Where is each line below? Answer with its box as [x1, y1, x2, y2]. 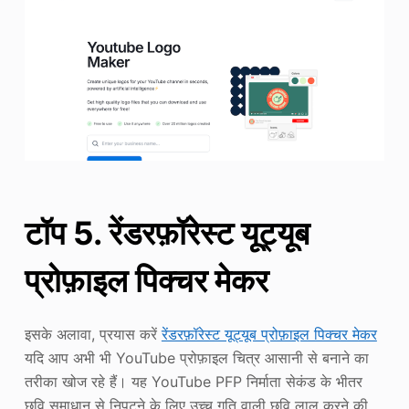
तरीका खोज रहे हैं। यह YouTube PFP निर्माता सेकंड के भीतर [24, 372, 362, 392]
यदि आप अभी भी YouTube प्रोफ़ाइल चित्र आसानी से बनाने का [24, 349, 369, 368]
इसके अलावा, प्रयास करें [24, 325, 162, 344]
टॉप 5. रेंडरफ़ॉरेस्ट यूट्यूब [24, 213, 309, 252]
